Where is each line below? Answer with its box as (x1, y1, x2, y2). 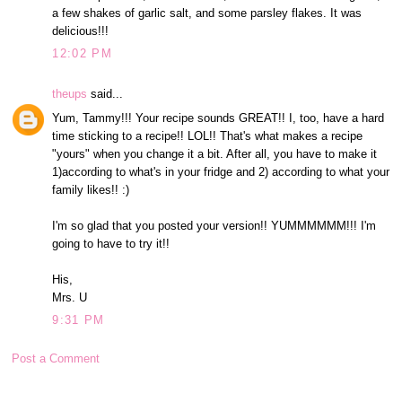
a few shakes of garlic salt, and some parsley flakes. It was (52, 5, 363, 20)
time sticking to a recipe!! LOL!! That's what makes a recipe (52, 128, 363, 143)
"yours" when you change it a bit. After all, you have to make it (52, 146, 378, 161)
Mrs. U (52, 290, 88, 304)
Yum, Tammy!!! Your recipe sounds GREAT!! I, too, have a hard (52, 110, 385, 125)
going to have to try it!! (52, 236, 170, 250)
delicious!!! (52, 23, 109, 38)
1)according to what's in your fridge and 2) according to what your (52, 164, 390, 179)
